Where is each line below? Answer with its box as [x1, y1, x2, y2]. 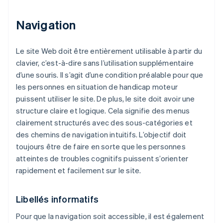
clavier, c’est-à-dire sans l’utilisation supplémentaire [16, 58, 194, 68]
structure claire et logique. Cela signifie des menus [16, 106, 190, 116]
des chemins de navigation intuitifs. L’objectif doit [16, 129, 187, 140]
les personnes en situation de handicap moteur [16, 82, 178, 92]
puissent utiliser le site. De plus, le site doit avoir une [16, 94, 195, 104]
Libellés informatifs [16, 193, 99, 205]
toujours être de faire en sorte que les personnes [16, 141, 186, 152]
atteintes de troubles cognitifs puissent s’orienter [16, 153, 189, 164]
